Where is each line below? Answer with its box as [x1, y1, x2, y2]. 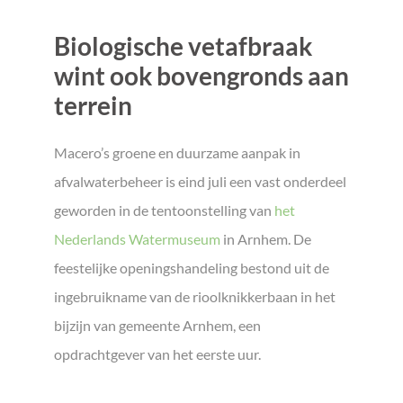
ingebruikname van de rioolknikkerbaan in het [54, 288, 336, 305]
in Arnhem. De [220, 230, 311, 247]
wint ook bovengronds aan [54, 61, 349, 91]
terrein [54, 91, 132, 121]
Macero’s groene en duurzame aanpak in [54, 144, 300, 161]
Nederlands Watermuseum [54, 230, 220, 247]
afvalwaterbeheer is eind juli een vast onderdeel [54, 173, 346, 190]
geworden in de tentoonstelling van [54, 201, 274, 219]
